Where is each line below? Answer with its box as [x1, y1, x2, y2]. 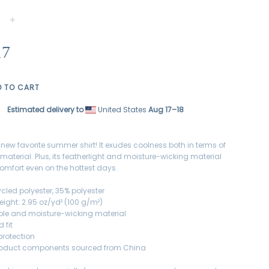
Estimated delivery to [7, 104, 83, 115]
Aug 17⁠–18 [148, 104, 184, 115]
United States [95, 104, 148, 115]
